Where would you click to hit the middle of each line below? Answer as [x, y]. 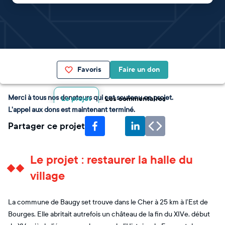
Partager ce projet [46, 126]
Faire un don [139, 70]
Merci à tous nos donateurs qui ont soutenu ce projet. [91, 98]
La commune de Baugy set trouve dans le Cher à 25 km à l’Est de [108, 202]
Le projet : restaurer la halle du [111, 160]
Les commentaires [135, 99]
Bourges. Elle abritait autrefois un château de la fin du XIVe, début [109, 214]
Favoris [89, 70]
